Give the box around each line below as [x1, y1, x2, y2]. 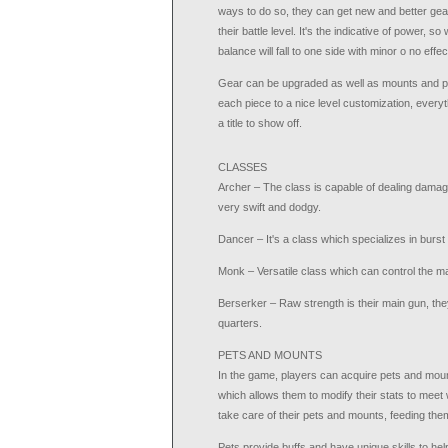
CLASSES [218, 161, 267, 173]
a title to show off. [218, 117, 302, 129]
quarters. [218, 317, 262, 329]
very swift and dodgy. [218, 201, 321, 213]
